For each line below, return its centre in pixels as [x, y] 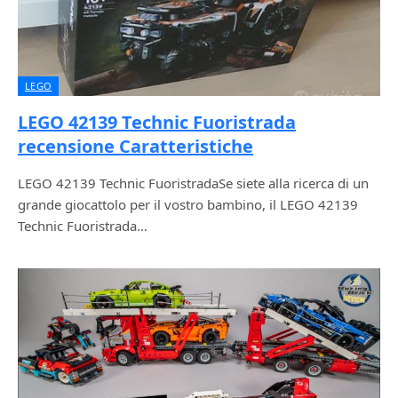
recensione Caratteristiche [135, 146]
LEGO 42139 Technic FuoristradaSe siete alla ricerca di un [193, 183]
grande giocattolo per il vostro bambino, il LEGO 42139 [188, 204]
